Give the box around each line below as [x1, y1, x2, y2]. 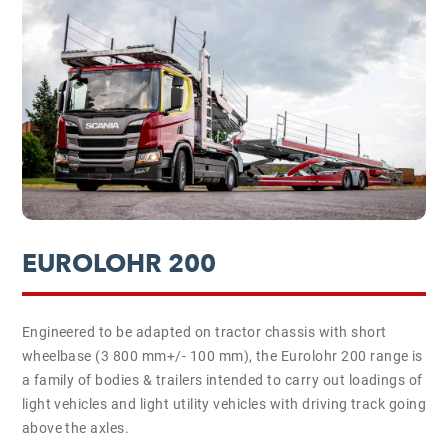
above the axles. [21, 420, 130, 436]
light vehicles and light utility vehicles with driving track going [21, 396, 427, 412]
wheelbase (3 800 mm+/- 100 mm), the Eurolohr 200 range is [21, 348, 423, 364]
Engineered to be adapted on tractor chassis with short [21, 324, 387, 340]
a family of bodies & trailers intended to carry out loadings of [21, 372, 423, 388]
